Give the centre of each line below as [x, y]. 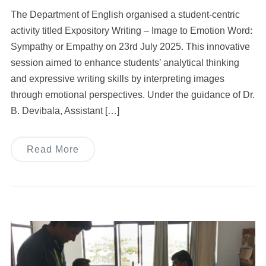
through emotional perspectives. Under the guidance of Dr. [132, 95]
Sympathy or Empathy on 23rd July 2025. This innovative [130, 47]
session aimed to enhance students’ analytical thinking [125, 63]
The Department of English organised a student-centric [125, 15]
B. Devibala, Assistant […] [65, 111]
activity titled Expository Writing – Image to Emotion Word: [131, 31]
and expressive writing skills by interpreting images [117, 79]
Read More [53, 150]
